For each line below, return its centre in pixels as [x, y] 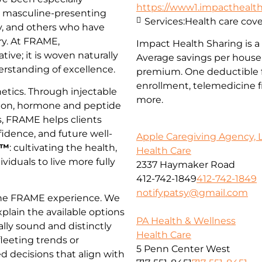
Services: [165, 21]
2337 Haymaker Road [186, 164]
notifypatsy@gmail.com [192, 192]
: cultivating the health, [63, 147]
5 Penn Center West [183, 249]
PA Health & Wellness [186, 220]
